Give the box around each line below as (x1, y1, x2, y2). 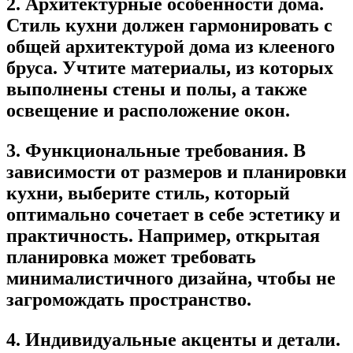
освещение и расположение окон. (6, 99, 290, 121)
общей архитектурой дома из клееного (6, 35, 335, 57)
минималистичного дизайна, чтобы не (6, 267, 336, 288)
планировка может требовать (6, 246, 256, 267)
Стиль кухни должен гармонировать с (6, 14, 333, 35)
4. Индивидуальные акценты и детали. (6, 329, 340, 350)
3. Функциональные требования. (6, 139, 288, 161)
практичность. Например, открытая (6, 225, 320, 246)
